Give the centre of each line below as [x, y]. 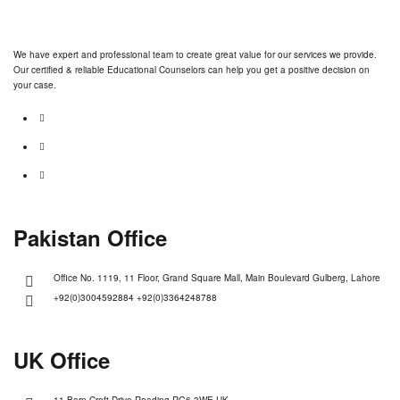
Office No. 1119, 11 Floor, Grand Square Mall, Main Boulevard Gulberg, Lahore [217, 277]
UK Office [62, 359]
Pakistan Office [90, 237]
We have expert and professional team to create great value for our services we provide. [195, 54]
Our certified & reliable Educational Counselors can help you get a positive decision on [192, 69]
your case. [35, 84]
